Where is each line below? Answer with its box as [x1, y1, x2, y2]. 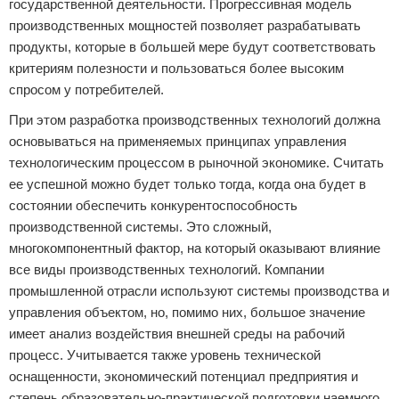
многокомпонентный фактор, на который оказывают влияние [9, 240, 380, 256]
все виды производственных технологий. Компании [9, 262, 324, 277]
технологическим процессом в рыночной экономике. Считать [9, 155, 384, 170]
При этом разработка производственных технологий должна [9, 112, 380, 127]
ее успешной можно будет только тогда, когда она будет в [9, 176, 366, 191]
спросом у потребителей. [9, 82, 164, 97]
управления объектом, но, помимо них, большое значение [9, 305, 365, 320]
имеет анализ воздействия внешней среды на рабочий [9, 326, 345, 341]
